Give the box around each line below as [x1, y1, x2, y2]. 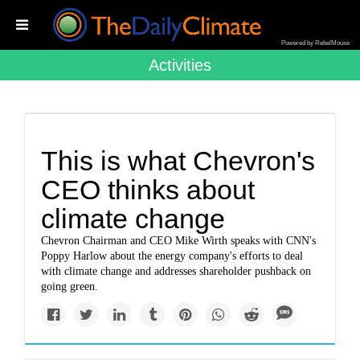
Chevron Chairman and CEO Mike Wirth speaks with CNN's [41, 235, 317, 247]
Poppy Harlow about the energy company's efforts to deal [41, 250, 304, 262]
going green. [41, 280, 99, 292]
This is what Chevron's [41, 145, 316, 176]
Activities [149, 56, 211, 74]
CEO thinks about [41, 174, 256, 205]
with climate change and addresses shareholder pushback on [41, 265, 312, 277]
